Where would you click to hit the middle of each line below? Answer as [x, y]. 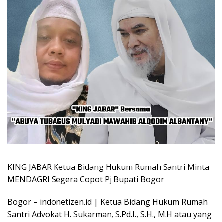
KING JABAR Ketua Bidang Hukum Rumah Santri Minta [108, 167]
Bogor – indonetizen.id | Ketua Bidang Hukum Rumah [108, 202]
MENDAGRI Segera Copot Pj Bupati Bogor [86, 180]
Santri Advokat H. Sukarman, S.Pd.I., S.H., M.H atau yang [110, 214]
